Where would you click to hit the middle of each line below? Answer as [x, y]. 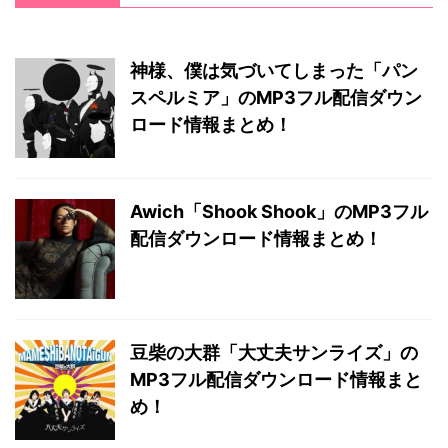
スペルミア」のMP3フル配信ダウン [276, 98]
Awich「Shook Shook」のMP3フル [279, 212]
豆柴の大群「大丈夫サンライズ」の [274, 353]
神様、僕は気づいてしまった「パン [274, 71]
